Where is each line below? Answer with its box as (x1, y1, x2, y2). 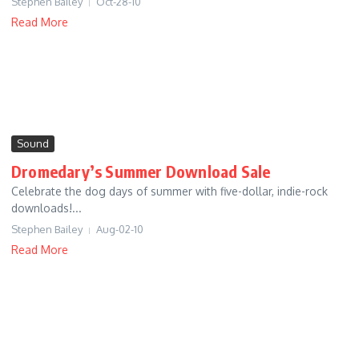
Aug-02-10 (96, 223, 143, 236)
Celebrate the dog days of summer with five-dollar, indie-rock (11, 184, 328, 199)
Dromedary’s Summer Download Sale (11, 161, 271, 182)
